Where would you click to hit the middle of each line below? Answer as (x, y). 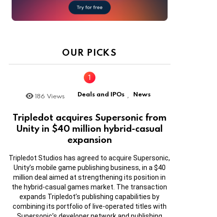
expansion (89, 139)
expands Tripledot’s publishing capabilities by (90, 197)
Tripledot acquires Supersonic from (89, 117)
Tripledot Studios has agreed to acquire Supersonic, (90, 158)
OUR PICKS (90, 52)
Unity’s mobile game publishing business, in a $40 (89, 168)
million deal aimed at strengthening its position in (90, 178)
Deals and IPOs (101, 94)
